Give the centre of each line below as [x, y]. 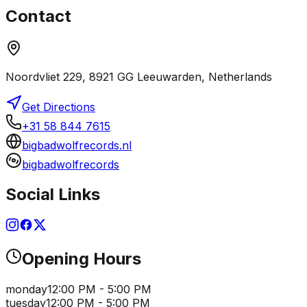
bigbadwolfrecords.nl [77, 145]
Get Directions [59, 107]
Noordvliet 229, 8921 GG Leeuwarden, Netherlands [139, 76]
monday [26, 290]
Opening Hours [82, 259]
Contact [38, 16]
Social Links [53, 195]
